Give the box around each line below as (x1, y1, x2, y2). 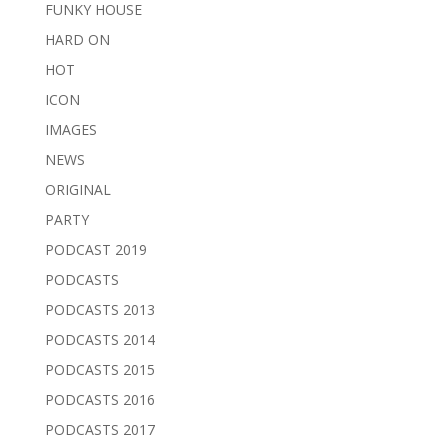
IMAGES (44, 119, 97, 139)
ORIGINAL (44, 179, 111, 199)
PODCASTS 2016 (44, 389, 155, 409)
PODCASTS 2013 (44, 299, 155, 319)
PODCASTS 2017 (44, 419, 155, 439)
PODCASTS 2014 (44, 329, 155, 349)
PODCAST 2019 (44, 239, 147, 259)
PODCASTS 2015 (44, 359, 155, 379)
